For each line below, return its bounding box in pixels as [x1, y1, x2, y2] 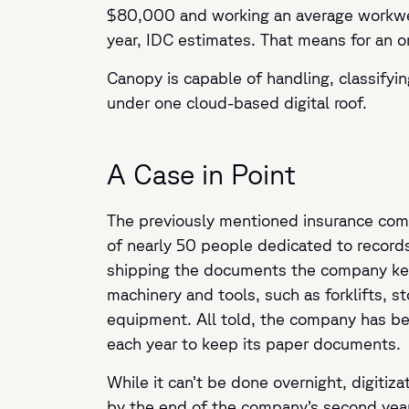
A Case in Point [107, 158, 296, 190]
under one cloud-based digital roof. [107, 93, 367, 111]
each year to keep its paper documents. [107, 334, 401, 352]
